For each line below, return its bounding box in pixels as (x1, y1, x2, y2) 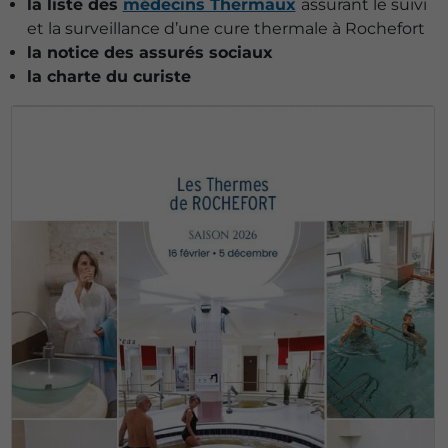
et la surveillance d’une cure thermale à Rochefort (26, 18, 425, 38)
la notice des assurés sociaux (26, 42, 273, 62)
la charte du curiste (26, 66, 191, 86)
